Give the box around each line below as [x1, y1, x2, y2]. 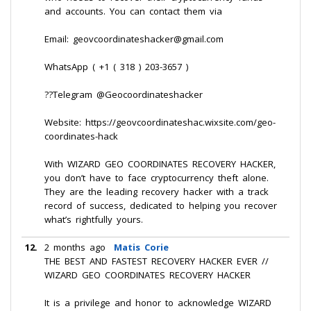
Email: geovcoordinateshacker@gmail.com [44, 33, 224, 45]
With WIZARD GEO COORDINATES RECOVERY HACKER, [44, 158, 276, 170]
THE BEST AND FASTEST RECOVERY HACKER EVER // [44, 255, 269, 267]
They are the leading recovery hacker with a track [44, 185, 269, 198]
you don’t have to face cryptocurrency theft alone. [44, 171, 269, 184]
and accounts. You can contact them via [44, 5, 222, 17]
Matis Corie [114, 241, 169, 253]
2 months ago [44, 241, 106, 253]
